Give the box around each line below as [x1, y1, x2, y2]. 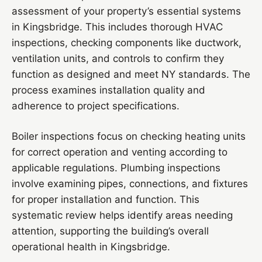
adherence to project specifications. [12, 100, 180, 112]
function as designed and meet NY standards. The [12, 68, 250, 80]
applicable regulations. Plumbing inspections [12, 162, 220, 174]
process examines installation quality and [12, 84, 205, 96]
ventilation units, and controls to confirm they [12, 53, 224, 64]
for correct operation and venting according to [12, 146, 227, 158]
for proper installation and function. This [12, 194, 199, 205]
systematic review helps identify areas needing [12, 209, 233, 221]
